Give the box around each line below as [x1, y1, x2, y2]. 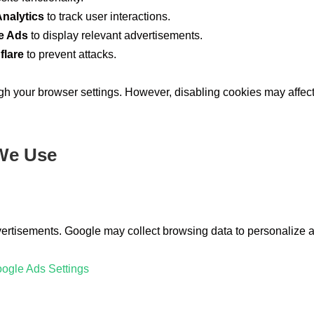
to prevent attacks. [24, 48, 116, 61]
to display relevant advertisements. [28, 29, 203, 42]
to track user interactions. [44, 11, 170, 23]
